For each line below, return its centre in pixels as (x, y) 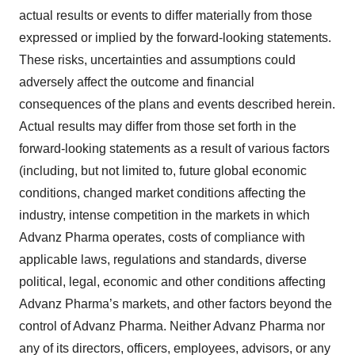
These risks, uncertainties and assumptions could (157, 60)
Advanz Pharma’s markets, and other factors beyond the (176, 304)
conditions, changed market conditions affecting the (162, 193)
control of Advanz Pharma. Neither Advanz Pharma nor (172, 326)
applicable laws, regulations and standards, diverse (163, 260)
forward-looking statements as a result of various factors (174, 149)
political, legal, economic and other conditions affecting (172, 282)
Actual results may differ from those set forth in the (158, 126)
